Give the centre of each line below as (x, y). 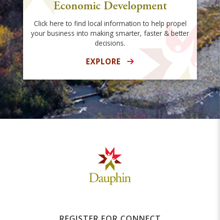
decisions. (110, 43)
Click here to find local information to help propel (110, 24)
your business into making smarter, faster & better (110, 33)
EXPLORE (105, 62)
